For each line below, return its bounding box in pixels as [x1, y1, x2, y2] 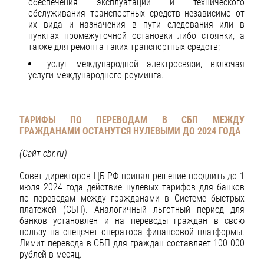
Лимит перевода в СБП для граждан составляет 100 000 [19, 237, 245, 249]
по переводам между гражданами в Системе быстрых [19, 193, 245, 204]
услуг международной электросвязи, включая [47, 58, 245, 70]
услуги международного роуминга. [28, 69, 164, 81]
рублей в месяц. [19, 249, 82, 260]
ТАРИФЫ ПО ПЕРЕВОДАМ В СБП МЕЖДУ [19, 114, 245, 126]
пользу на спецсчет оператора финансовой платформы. [19, 226, 245, 238]
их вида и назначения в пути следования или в [28, 18, 245, 30]
